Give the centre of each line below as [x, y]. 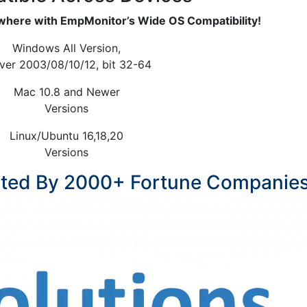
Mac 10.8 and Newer [66, 92]
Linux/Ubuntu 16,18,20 [67, 136]
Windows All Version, [67, 48]
